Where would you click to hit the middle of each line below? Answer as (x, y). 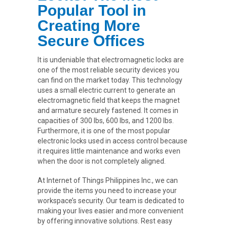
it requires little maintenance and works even (109, 151)
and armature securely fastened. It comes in (108, 110)
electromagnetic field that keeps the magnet (109, 100)
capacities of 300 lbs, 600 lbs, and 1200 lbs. (106, 121)
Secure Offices (96, 41)
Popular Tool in (92, 10)
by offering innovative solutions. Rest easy (105, 221)
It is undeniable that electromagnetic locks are (111, 60)
